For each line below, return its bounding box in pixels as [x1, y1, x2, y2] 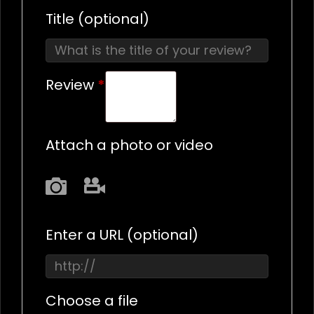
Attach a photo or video [46, 135, 213, 155]
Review [46, 74, 97, 95]
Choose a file [46, 290, 138, 310]
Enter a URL [46, 224, 127, 245]
